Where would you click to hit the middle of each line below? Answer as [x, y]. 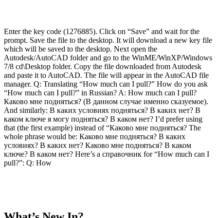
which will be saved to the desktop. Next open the [81, 49]
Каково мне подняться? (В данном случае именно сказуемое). [106, 102]
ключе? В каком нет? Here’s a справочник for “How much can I [107, 154]
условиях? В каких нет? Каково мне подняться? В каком [98, 145]
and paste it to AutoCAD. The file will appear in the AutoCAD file [106, 75]
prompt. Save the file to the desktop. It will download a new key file [108, 40]
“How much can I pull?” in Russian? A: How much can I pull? [100, 93]
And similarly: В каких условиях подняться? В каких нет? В [102, 110]
